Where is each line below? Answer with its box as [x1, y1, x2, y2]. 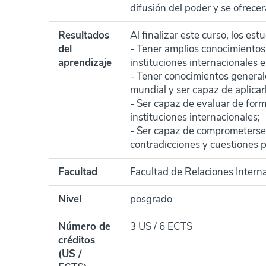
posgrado [130, 192, 172, 206]
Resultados [58, 28, 109, 42]
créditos [58, 233, 95, 247]
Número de [58, 220, 110, 233]
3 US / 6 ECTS [130, 220, 192, 233]
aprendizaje [58, 56, 112, 69]
